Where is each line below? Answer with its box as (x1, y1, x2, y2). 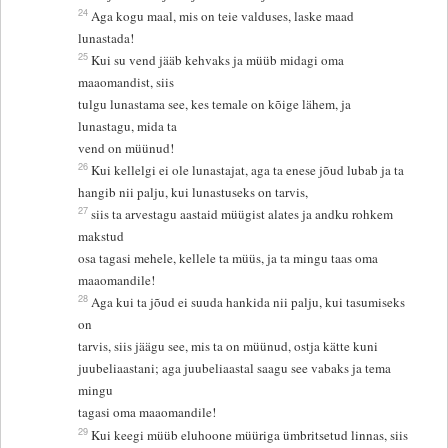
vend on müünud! (78, 139, 175, 158)
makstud (78, 227, 129, 246)
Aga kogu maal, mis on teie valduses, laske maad (91, 7, 355, 26)
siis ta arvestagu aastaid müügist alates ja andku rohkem (91, 205, 394, 224)
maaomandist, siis (78, 73, 179, 92)
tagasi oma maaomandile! (78, 403, 217, 422)
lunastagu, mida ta (78, 117, 182, 136)
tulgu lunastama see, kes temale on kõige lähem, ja (78, 95, 352, 114)
